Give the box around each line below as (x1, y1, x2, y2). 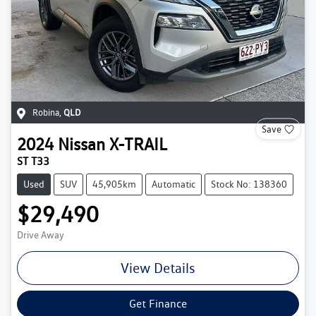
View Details (121, 259, 195, 276)
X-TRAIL (109, 133, 167, 154)
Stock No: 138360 (211, 178, 287, 190)
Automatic (152, 178, 195, 190)
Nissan (58, 133, 105, 154)
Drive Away (17, 229, 64, 241)
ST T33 (17, 154, 49, 168)
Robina (32, 107, 59, 118)
